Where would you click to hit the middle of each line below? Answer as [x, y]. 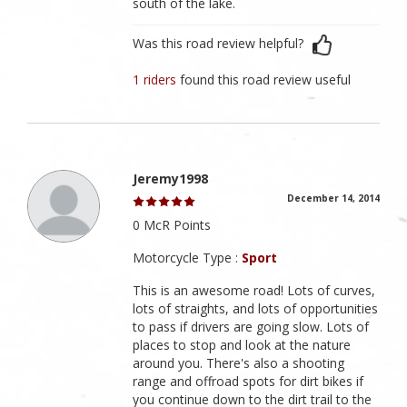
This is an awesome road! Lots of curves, [254, 291]
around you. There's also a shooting [239, 363]
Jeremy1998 [171, 179]
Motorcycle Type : [188, 258]
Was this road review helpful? [218, 44]
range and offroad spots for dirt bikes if [248, 382]
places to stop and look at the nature [242, 345]
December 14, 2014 [333, 199]
